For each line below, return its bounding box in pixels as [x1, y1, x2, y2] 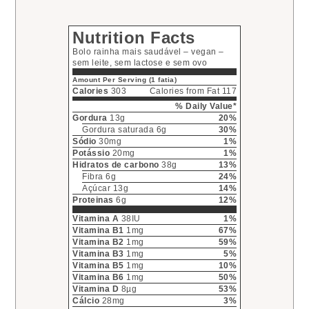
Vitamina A [72, 214, 119, 224]
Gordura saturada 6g [82, 125, 167, 135]
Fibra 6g [82, 172, 116, 182]
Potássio [72, 148, 110, 159]
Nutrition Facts [72, 28, 195, 48]
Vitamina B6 [72, 272, 124, 283]
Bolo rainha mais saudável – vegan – [72, 47, 224, 57]
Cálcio [72, 296, 99, 306]
